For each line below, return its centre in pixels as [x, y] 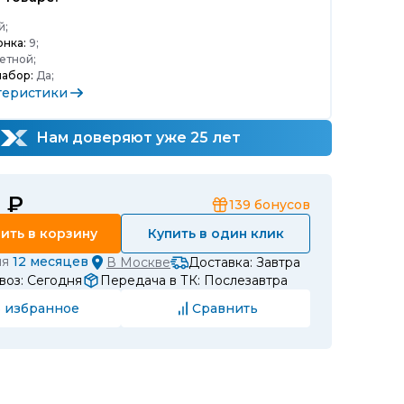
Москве [145, 262]
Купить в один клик [216, 234]
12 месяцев [50, 262]
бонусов [282, 205]
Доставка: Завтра [244, 262]
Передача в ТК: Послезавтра [194, 280]
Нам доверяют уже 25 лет [137, 138]
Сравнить [225, 308]
